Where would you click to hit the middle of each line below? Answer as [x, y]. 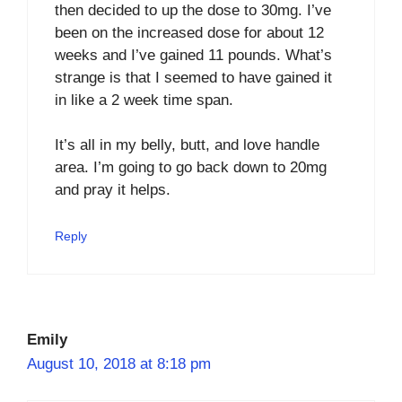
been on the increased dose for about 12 [189, 32]
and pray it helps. [113, 190]
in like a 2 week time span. [144, 100]
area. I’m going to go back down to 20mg [191, 167]
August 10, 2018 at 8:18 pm [119, 363]
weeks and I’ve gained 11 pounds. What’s [193, 55]
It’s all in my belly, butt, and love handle [187, 145]
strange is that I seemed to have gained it [193, 77]
